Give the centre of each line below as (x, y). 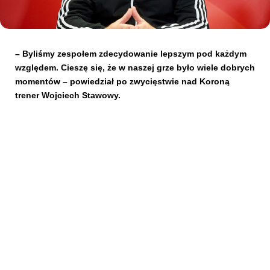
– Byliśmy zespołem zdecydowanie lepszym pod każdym (131, 54)
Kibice (30, 33)
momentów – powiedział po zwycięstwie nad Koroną (122, 81)
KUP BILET (149, 170)
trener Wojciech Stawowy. (68, 95)
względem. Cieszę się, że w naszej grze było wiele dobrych (135, 67)
